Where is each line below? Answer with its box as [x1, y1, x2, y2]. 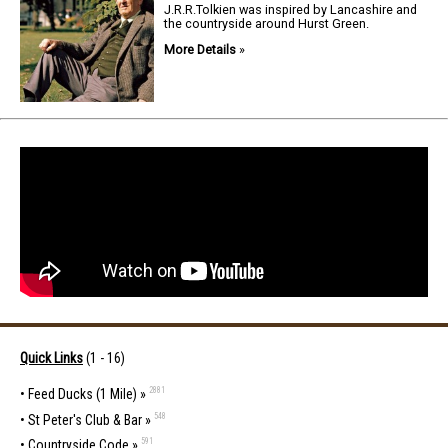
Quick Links [20, 349, 83, 366]
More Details [164, 42, 237, 58]
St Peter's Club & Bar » [28, 411, 151, 428]
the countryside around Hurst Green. [164, 15, 370, 31]
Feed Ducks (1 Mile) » [28, 385, 146, 402]
